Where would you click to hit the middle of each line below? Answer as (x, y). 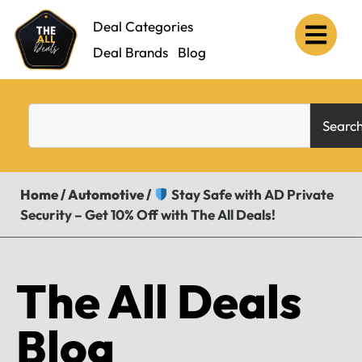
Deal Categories (143, 26)
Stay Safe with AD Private (252, 194)
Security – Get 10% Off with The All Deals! (148, 215)
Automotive (106, 194)
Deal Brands (130, 52)
